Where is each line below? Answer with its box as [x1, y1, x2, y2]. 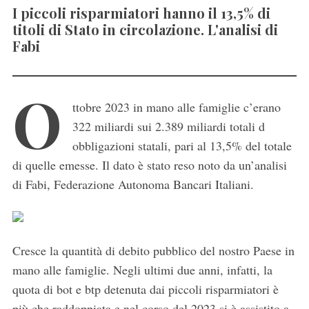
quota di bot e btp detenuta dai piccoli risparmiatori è [12, 281, 279, 298]
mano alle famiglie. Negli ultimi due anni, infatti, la [12, 261, 272, 279]
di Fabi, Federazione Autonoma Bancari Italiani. [12, 176, 254, 193]
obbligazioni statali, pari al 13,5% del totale [72, 137, 292, 154]
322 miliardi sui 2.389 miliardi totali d [72, 118, 265, 135]
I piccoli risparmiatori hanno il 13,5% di [12, 3, 270, 23]
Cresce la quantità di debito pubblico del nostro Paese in [12, 242, 295, 259]
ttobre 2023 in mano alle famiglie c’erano [72, 99, 281, 116]
